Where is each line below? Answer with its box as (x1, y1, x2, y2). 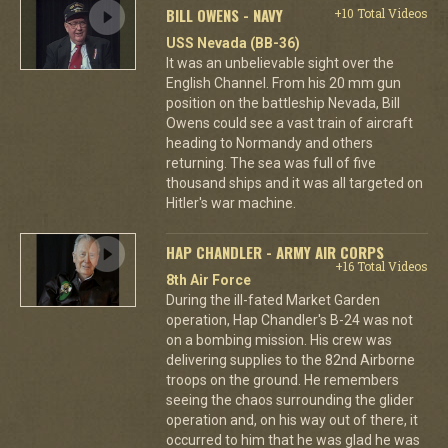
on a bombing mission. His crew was (165, 331, 392, 348)
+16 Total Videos (334, 257, 428, 274)
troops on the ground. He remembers (165, 371, 399, 388)
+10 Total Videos (333, 4, 428, 21)
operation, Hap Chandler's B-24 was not (165, 311, 413, 328)
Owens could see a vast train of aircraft (165, 114, 413, 131)
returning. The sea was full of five (165, 154, 376, 171)
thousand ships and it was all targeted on (165, 174, 423, 191)
